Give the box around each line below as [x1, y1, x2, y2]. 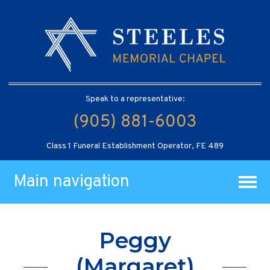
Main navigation [13, 171, 130, 193]
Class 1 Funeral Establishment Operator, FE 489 [46, 140, 224, 151]
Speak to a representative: [85, 93, 185, 104]
